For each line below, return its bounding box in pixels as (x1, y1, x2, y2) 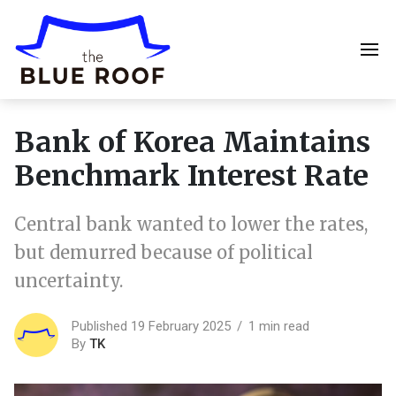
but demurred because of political (14, 241, 313, 263)
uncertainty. (14, 270, 123, 292)
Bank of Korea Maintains (14, 125, 370, 160)
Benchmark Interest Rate (14, 158, 369, 194)
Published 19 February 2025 (72, 317, 231, 334)
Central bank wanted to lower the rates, (14, 213, 368, 235)
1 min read (248, 317, 309, 334)
